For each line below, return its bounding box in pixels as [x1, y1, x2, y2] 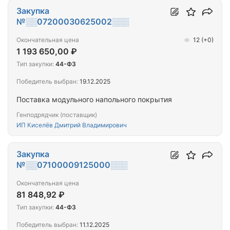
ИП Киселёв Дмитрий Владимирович [16, 121, 127, 129]
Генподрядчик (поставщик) [16, 111, 97, 119]
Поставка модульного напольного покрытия [16, 95, 172, 104]
